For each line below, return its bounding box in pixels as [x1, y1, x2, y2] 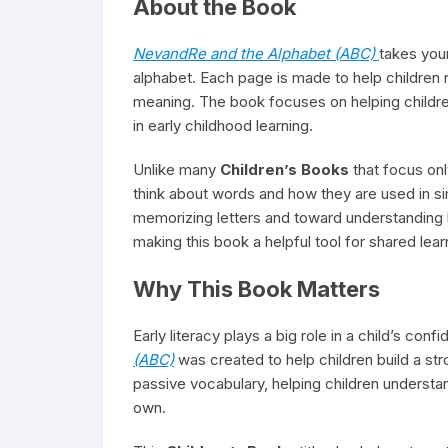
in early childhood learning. [133, 116, 313, 135]
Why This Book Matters [133, 276, 380, 302]
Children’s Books [220, 160, 349, 179]
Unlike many [133, 160, 220, 179]
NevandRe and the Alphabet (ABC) [133, 44, 375, 63]
